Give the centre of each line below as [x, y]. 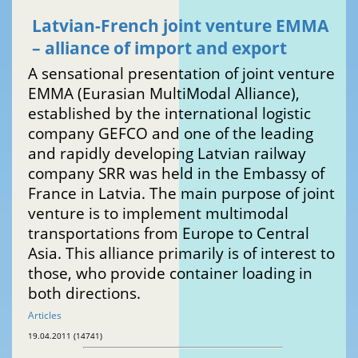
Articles [45, 316]
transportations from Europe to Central [169, 233]
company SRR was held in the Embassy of [176, 173]
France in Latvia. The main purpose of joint [181, 193]
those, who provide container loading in [170, 273]
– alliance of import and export [159, 48]
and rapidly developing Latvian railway [167, 153]
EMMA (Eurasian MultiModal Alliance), [164, 93]
